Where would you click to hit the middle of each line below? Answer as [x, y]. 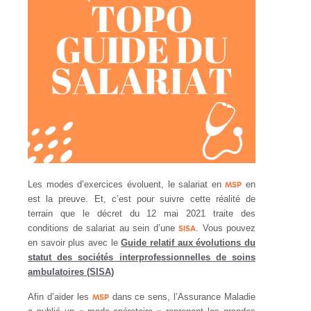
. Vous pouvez [226, 228]
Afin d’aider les [60, 296]
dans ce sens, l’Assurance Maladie [182, 296]
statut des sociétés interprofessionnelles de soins [142, 258]
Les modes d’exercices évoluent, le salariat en [127, 185]
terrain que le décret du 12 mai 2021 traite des [142, 214]
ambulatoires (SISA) [71, 272]
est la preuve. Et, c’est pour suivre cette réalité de [142, 199]
